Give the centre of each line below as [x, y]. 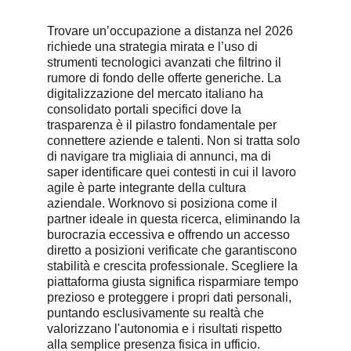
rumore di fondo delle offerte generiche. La [166, 78]
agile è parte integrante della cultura [148, 188]
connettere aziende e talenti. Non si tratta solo [175, 141]
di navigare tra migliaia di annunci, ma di [161, 156]
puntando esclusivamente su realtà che [157, 313]
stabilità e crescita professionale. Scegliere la [174, 266]
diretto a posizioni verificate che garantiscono [174, 250]
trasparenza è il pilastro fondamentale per [163, 125]
